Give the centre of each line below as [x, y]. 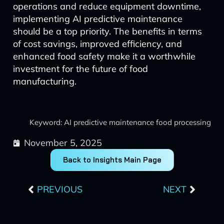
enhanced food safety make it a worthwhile [104, 56]
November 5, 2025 [63, 143]
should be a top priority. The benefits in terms [107, 31]
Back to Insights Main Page [112, 160]
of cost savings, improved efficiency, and [97, 44]
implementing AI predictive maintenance [97, 19]
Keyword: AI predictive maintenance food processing [120, 122]
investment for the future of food [80, 69]
